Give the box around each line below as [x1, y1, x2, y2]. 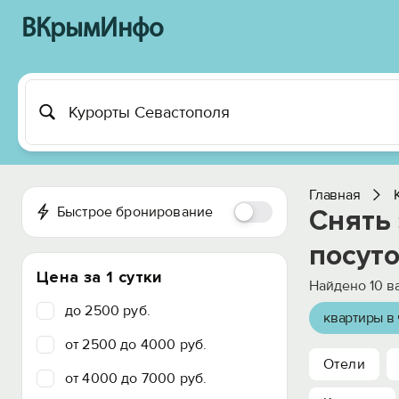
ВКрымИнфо [21, 16, 163, 44]
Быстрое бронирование [56, 203, 214, 221]
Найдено [309, 277, 370, 295]
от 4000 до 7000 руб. [65, 370, 208, 387]
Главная [309, 186, 361, 204]
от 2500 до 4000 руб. [65, 336, 208, 354]
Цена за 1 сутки [37, 267, 163, 287]
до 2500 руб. [65, 302, 151, 320]
